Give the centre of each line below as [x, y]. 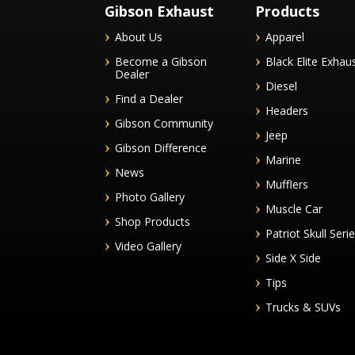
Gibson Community [164, 124]
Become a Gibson [161, 62]
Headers [287, 111]
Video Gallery [148, 246]
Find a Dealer [149, 99]
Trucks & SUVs [303, 307]
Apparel [285, 37]
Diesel [281, 86]
